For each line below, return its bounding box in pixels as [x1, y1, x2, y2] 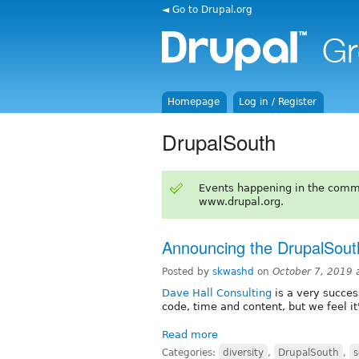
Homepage [167, 96, 220, 107]
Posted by [162, 265, 212, 277]
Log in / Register [239, 96, 317, 107]
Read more [162, 328, 218, 341]
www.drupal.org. [198, 195, 284, 208]
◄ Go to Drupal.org [162, 3, 252, 15]
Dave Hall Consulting [162, 286, 272, 299]
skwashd [212, 265, 254, 277]
